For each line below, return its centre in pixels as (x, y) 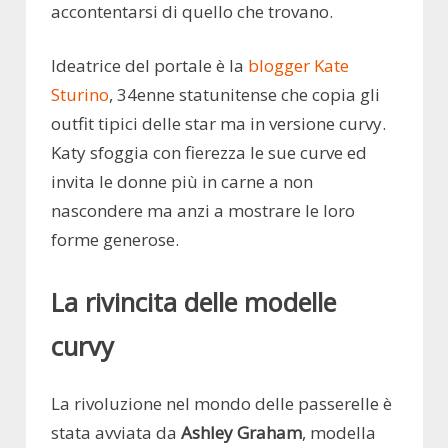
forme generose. (115, 240)
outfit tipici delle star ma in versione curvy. (218, 124)
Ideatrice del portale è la (149, 66)
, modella (339, 432)
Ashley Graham (241, 432)
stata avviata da (116, 432)
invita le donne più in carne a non (182, 182)
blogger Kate (298, 66)
